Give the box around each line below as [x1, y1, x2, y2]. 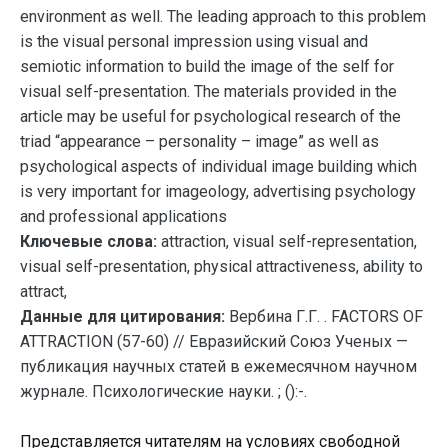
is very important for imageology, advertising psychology [20, 182, 416, 201]
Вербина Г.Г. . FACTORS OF [229, 307, 423, 326]
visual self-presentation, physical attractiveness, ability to [20, 257, 423, 276]
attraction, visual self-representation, [157, 232, 417, 251]
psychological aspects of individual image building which [20, 157, 417, 176]
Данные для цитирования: [20, 307, 229, 326]
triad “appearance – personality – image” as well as [20, 132, 379, 151]
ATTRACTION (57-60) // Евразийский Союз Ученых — [20, 332, 408, 351]
